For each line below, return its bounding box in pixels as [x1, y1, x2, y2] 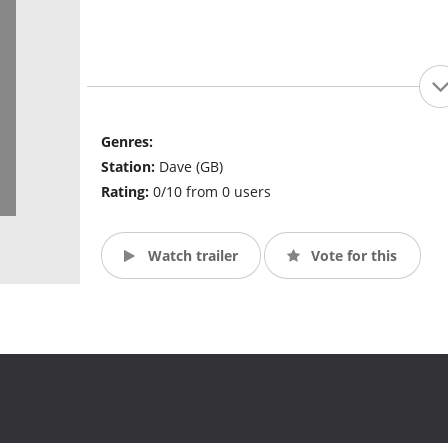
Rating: [100, 182, 153, 202]
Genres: [100, 132, 153, 152]
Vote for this [307, 245, 398, 265]
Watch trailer [143, 245, 238, 265]
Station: [100, 157, 159, 177]
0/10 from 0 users [152, 182, 271, 202]
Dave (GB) [158, 157, 223, 177]
